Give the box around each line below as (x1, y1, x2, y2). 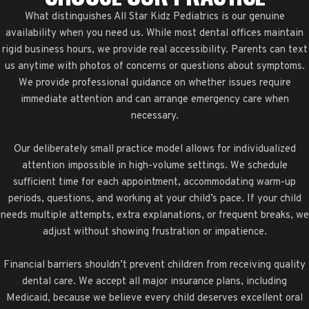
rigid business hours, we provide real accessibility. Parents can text (1, 43, 308, 57)
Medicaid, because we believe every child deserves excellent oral (6, 291, 303, 305)
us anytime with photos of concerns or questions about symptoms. (4, 59, 305, 73)
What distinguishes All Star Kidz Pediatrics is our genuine (24, 10, 285, 23)
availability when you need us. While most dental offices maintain (6, 26, 303, 40)
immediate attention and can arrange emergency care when (20, 92, 289, 106)
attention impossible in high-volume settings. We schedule (21, 159, 288, 172)
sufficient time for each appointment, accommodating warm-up (13, 175, 296, 189)
